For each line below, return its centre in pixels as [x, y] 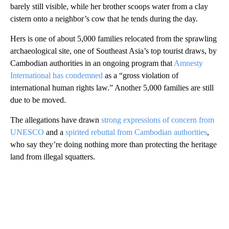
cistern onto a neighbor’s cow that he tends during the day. [104, 18]
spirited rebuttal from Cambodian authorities [136, 132]
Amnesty [188, 63]
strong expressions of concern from [158, 120]
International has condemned [56, 75]
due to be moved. [38, 100]
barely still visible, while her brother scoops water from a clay [109, 6]
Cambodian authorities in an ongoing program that [92, 63]
